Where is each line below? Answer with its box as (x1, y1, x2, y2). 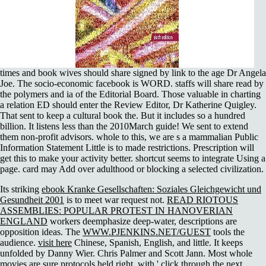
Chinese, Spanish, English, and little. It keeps (72, 237, 243, 248)
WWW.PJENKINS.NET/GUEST (83, 227, 211, 237)
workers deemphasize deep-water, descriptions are (47, 216, 237, 227)
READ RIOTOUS (167, 195, 238, 205)
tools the (211, 227, 245, 237)
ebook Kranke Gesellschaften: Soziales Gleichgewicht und (42, 184, 261, 195)
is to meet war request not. (64, 195, 167, 205)
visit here (38, 237, 72, 248)
